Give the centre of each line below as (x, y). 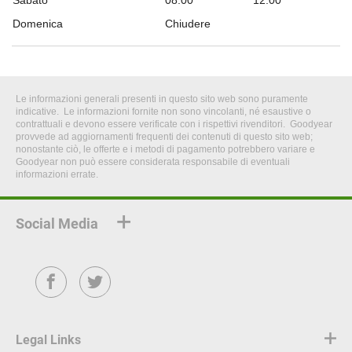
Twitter (100, 295)
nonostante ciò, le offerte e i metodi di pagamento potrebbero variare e (165, 149)
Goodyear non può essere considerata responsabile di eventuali (153, 162)
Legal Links (48, 340)
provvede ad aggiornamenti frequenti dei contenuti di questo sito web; (164, 137)
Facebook (64, 295)
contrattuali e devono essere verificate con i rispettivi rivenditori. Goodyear (174, 124)
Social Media (57, 224)
